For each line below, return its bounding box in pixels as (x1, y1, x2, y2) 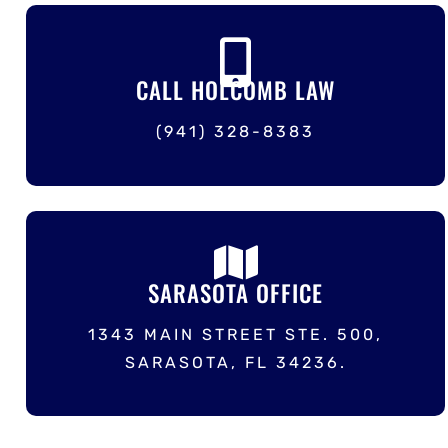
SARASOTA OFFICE (148, 275, 324, 310)
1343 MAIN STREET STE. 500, (88, 324, 384, 344)
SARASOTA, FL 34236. (124, 352, 347, 372)
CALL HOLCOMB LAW (136, 73, 336, 108)
